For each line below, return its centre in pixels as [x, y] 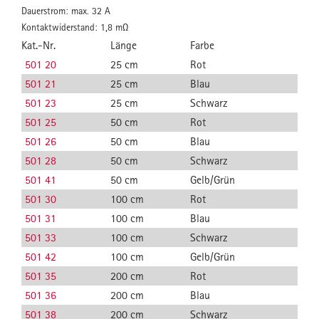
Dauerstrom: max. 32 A [66, 11]
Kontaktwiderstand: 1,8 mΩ [75, 27]
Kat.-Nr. [38, 45]
